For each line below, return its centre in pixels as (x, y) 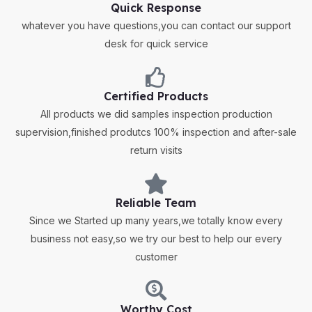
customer (156, 257)
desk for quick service (156, 44)
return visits (156, 150)
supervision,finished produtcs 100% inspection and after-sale (156, 132)
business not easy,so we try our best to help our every (156, 239)
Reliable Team (156, 203)
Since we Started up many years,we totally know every (156, 221)
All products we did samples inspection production (156, 114)
